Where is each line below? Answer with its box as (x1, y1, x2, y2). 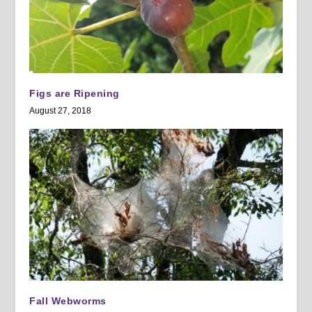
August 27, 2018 (29, 106, 92, 116)
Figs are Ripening (29, 88, 120, 100)
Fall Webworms (29, 295, 107, 306)
